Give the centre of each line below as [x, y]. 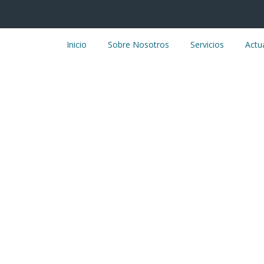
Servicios [207, 44]
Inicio [77, 44]
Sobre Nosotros [138, 44]
